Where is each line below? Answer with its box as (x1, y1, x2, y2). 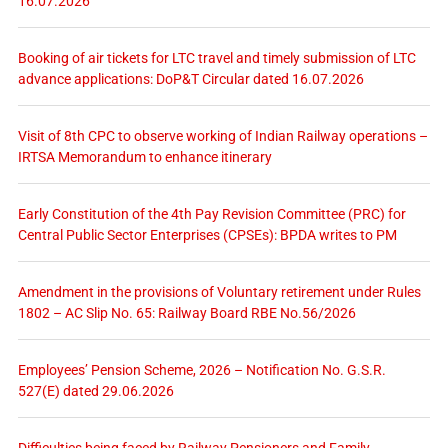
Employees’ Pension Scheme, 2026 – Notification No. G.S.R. (17, 361, 386, 378)
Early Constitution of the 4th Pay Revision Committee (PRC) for (17, 205, 406, 222)
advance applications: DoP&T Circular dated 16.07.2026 (17, 70, 364, 87)
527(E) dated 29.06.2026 (17, 382, 174, 399)
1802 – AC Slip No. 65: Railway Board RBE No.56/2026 (17, 304, 356, 321)
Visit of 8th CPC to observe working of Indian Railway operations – (17, 127, 428, 144)
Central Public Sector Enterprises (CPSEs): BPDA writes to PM (17, 226, 397, 243)
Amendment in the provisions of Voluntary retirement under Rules (17, 283, 421, 300)
